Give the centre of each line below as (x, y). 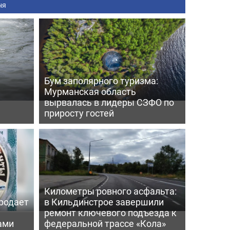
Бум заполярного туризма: (101, 80)
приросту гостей (79, 113)
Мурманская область (90, 91)
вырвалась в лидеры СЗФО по (109, 102)
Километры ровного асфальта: (110, 191)
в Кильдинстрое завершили (104, 202)
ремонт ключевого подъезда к (110, 212)
